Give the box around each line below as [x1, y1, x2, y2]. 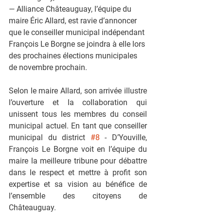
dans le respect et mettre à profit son [9, 168, 147, 177]
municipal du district [9, 133, 91, 142]
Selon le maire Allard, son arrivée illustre [9, 86, 147, 95]
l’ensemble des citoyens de [9, 191, 147, 200]
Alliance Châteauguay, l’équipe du [15, 4, 133, 14]
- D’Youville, [99, 133, 147, 142]
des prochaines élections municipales [9, 51, 139, 60]
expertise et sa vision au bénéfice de [9, 180, 147, 189]
